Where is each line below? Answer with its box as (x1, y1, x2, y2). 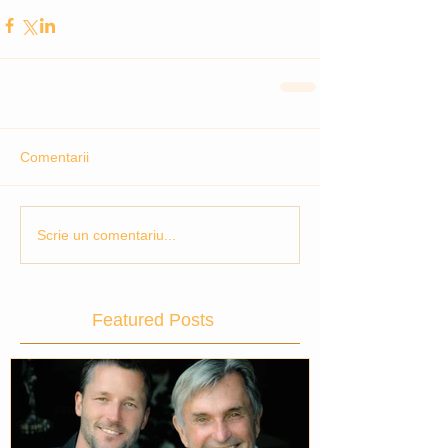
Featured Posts (92, 310, 214, 330)
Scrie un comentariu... (37, 226, 176, 243)
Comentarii (20, 149, 89, 165)
